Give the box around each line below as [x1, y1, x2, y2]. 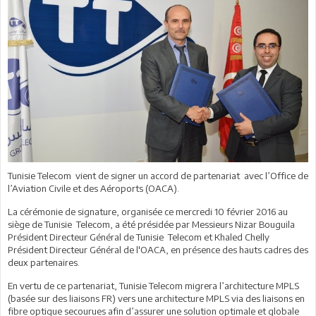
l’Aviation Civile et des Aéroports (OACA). [8, 182, 179, 194]
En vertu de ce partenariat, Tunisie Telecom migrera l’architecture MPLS [8, 279, 299, 291]
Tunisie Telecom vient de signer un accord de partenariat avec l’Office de [8, 169, 308, 181]
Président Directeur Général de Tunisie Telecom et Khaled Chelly [8, 231, 269, 243]
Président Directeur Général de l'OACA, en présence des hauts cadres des [8, 243, 308, 255]
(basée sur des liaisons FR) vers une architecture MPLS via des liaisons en [8, 292, 305, 304]
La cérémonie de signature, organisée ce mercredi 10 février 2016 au [8, 205, 288, 217]
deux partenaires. [8, 256, 80, 268]
